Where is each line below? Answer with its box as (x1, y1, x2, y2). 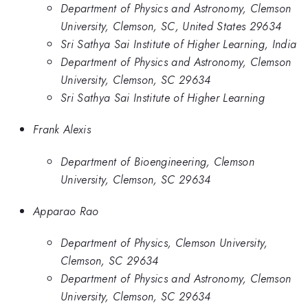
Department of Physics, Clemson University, (60, 234, 268, 252)
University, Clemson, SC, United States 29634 (60, 17, 282, 34)
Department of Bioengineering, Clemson (60, 153, 255, 170)
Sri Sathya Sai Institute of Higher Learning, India (60, 35, 297, 52)
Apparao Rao (33, 202, 99, 219)
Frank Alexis (33, 121, 91, 138)
